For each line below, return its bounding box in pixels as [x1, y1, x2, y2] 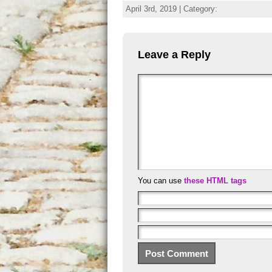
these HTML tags [184, 176, 246, 185]
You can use [138, 176, 184, 185]
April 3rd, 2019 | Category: [126, 4, 217, 13]
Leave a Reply [138, 49, 211, 61]
